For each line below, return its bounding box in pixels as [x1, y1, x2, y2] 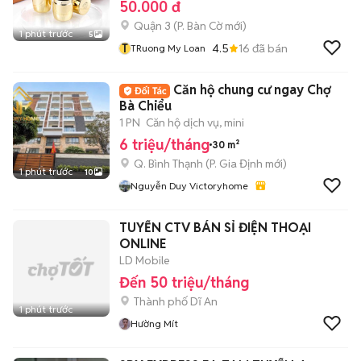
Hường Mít [131, 317, 178, 330]
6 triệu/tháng [119, 135, 210, 154]
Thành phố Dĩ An [134, 294, 218, 309]
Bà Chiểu [119, 98, 172, 114]
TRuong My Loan [131, 42, 205, 54]
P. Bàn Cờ [177, 19, 222, 33]
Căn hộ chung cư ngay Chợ [173, 81, 330, 98]
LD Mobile [119, 253, 170, 268]
